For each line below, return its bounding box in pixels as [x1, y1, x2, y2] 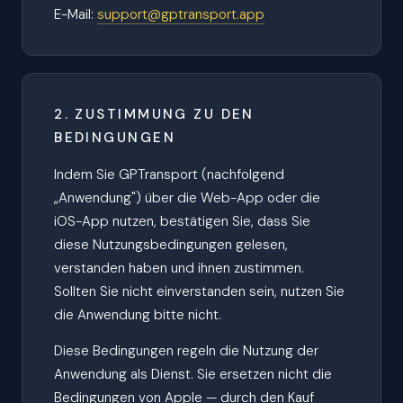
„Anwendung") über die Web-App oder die [54, 188, 321, 207]
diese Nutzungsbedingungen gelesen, [54, 235, 289, 254]
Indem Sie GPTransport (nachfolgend [54, 165, 285, 184]
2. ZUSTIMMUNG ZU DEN [54, 105, 255, 124]
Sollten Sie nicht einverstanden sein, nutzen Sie [54, 282, 345, 300]
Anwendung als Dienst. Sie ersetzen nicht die [54, 365, 333, 384]
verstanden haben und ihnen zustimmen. [54, 258, 305, 277]
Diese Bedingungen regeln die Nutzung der [54, 342, 319, 361]
